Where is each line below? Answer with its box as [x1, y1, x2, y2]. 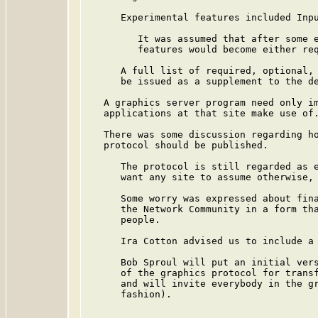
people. [87, 214, 160, 225]
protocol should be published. [87, 140, 268, 150]
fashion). [87, 289, 172, 300]
